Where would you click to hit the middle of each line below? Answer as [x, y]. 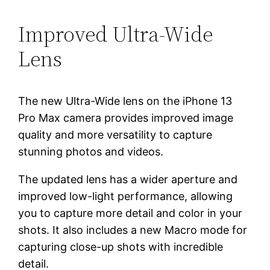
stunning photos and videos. [91, 151]
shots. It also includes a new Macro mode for [133, 230]
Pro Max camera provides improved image [126, 118]
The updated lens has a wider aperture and [128, 179]
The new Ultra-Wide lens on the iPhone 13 [125, 101]
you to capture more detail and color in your [130, 213]
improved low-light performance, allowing [126, 196]
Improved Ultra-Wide [116, 34]
